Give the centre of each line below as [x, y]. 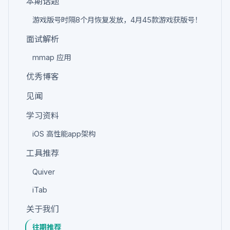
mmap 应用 [52, 57]
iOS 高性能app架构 [64, 134]
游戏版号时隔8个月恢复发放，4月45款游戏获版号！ [117, 20]
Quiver [44, 171]
